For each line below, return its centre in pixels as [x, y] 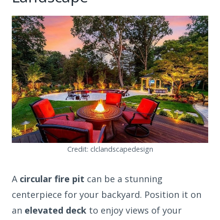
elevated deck [55, 210]
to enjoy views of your [134, 210]
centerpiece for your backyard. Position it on [107, 194]
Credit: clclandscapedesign [110, 149]
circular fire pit [52, 179]
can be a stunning [124, 179]
